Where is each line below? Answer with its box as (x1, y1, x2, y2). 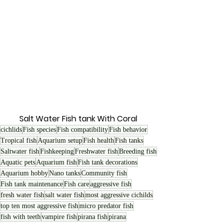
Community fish (81, 169, 127, 177)
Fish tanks (115, 136, 143, 144)
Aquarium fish (36, 158, 77, 166)
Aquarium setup (38, 136, 82, 144)
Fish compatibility (57, 125, 108, 133)
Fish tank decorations (78, 158, 137, 166)
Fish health (83, 136, 114, 144)
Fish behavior (109, 125, 147, 133)
